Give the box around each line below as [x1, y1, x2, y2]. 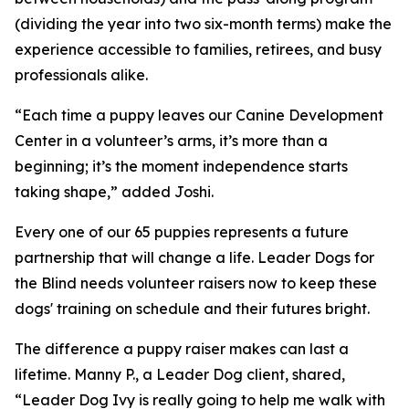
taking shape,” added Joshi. [15, 183, 214, 202]
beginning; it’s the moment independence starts [15, 157, 348, 176]
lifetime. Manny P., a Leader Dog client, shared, [15, 365, 345, 384]
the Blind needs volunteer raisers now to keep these [15, 274, 377, 293]
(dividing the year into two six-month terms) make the [15, 15, 392, 34]
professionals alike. [15, 66, 148, 85]
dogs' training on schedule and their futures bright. [15, 299, 370, 319]
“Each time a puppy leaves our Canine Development [15, 106, 383, 125]
